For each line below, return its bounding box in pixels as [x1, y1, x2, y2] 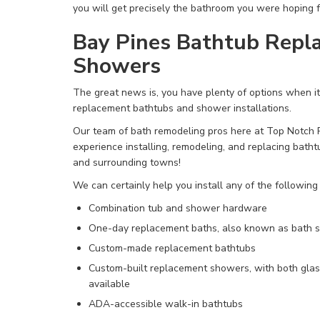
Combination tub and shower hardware [89, 201, 267, 215]
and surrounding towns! [73, 156, 184, 169]
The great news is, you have [73, 86, 206, 99]
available [89, 277, 133, 291]
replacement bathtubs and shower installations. [73, 101, 294, 115]
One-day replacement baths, [89, 221, 222, 235]
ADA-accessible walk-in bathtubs [89, 297, 243, 311]
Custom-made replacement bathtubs [89, 241, 256, 255]
